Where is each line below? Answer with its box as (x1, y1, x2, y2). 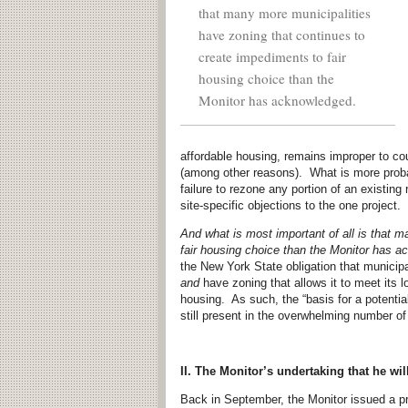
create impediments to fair (199, 46, 346, 66)
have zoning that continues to (199, 25, 365, 44)
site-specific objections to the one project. (180, 198, 401, 212)
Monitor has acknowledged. (199, 90, 356, 109)
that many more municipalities (199, 3, 371, 22)
